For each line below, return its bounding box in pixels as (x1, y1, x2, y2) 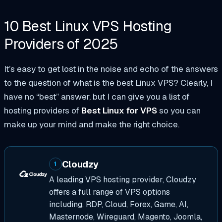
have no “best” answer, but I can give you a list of (4, 91, 190, 102)
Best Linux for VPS (81, 105, 157, 116)
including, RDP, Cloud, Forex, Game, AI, (49, 199, 188, 210)
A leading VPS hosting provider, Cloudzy (49, 174, 196, 185)
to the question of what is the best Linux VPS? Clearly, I (4, 77, 213, 88)
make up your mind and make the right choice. (4, 118, 179, 130)
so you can (157, 105, 201, 116)
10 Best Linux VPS (4, 17, 123, 36)
